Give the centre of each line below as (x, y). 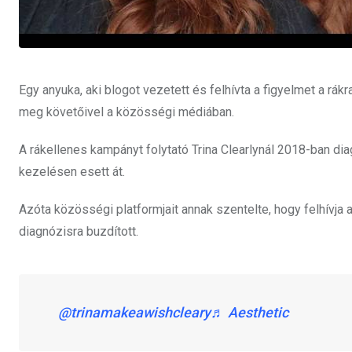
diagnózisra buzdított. (79, 232)
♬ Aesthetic (249, 313)
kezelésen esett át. (72, 172)
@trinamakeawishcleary (134, 313)
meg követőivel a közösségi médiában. (126, 112)
